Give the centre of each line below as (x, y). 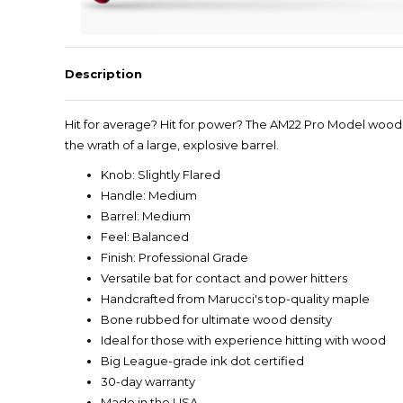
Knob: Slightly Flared (161, 175)
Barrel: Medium (146, 216)
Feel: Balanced (145, 237)
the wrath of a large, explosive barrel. (172, 145)
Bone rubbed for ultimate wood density (216, 320)
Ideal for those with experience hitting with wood (243, 340)
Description (103, 74)
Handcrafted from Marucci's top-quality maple (235, 299)
